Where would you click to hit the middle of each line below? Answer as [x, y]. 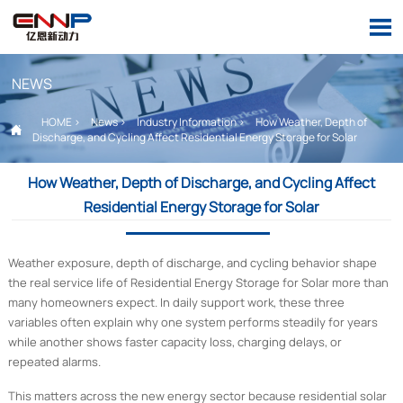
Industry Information [187, 122]
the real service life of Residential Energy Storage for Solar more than [198, 283]
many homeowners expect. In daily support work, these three [176, 303]
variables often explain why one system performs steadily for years [193, 322]
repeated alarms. [54, 362]
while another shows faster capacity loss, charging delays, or [175, 342]
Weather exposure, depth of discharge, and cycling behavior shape [192, 263]
